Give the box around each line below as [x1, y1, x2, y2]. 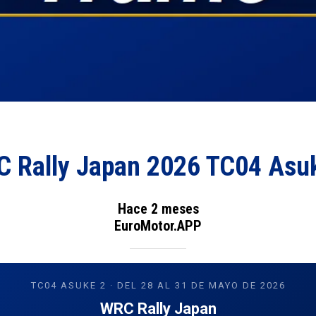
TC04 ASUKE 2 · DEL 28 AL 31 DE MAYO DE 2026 [30, 279, 286, 291]
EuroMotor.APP [114, 217, 202, 234]
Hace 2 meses [117, 200, 199, 217]
